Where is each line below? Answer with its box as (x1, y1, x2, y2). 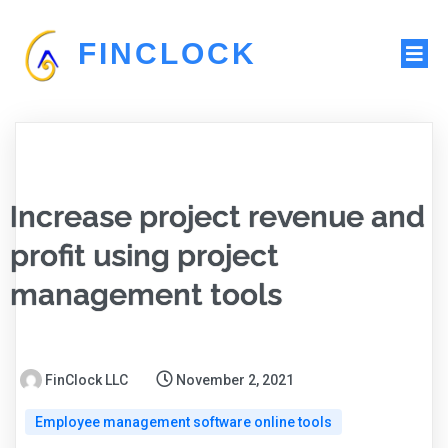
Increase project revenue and (10, 199, 425, 235)
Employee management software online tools (35, 414, 332, 431)
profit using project (10, 238, 279, 274)
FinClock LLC (45, 372, 128, 389)
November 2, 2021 (176, 372, 294, 389)
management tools (10, 277, 282, 313)
